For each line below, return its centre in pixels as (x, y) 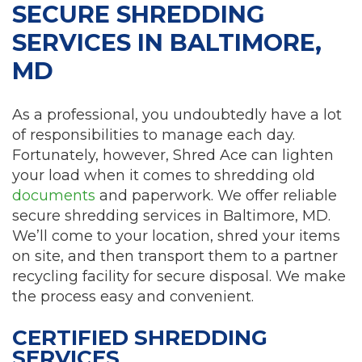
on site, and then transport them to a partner (175, 256)
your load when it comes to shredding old (164, 175)
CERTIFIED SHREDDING (140, 337)
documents (54, 195)
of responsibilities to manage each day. (154, 135)
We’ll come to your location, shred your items (176, 236)
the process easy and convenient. (133, 296)
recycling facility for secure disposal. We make (179, 276)
